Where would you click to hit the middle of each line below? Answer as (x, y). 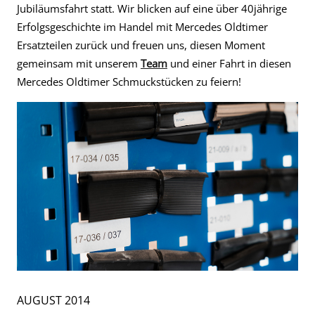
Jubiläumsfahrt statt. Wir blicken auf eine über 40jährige (152, 8)
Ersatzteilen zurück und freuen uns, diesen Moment (141, 45)
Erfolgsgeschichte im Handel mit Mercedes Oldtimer (142, 27)
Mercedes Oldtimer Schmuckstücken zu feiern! (129, 82)
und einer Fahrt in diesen (229, 63)
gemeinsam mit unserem (79, 63)
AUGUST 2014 (53, 300)
